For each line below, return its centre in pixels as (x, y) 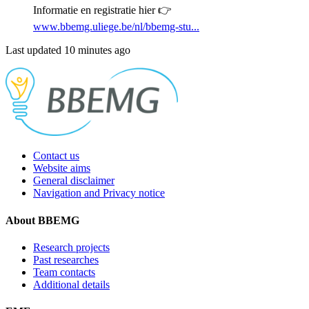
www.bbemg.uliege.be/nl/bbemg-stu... (116, 27)
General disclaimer (74, 181)
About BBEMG (42, 220)
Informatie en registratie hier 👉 (102, 10)
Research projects (71, 247)
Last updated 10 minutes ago (68, 50)
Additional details (71, 284)
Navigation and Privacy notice (99, 193)
